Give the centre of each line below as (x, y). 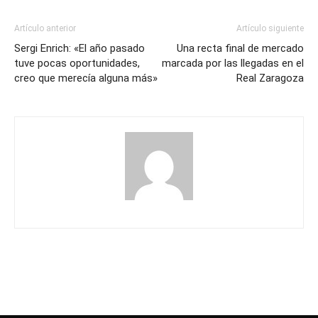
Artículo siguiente (270, 29)
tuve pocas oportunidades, (77, 64)
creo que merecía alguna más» (86, 78)
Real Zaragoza (270, 78)
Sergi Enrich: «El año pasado (79, 49)
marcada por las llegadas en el (233, 64)
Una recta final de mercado (240, 49)
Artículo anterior (45, 29)
